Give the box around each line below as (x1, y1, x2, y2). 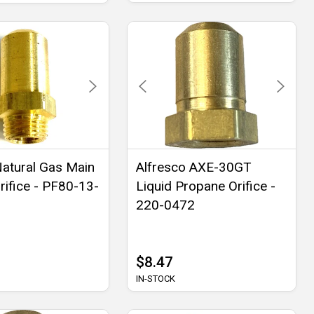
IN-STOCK (135, 273, 175, 284)
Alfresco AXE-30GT (135, 158, 252, 175)
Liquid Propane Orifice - (135, 177, 275, 194)
